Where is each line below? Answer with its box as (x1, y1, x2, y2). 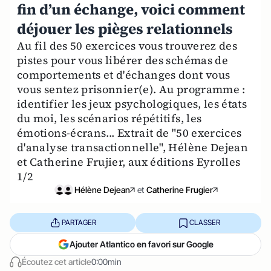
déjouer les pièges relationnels (17, 18, 233, 39)
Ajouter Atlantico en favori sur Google (70, 238, 214, 249)
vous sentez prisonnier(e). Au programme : (17, 81, 246, 97)
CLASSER (189, 218, 220, 227)
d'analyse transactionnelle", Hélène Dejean (17, 139, 249, 155)
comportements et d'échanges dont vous (17, 67, 230, 82)
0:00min (91, 256, 122, 267)
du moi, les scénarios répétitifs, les (17, 110, 202, 126)
